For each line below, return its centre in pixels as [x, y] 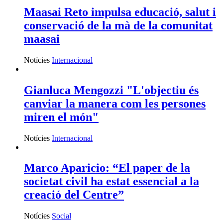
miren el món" [61, 117]
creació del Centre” [74, 195]
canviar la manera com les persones [115, 103]
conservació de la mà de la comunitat [118, 25]
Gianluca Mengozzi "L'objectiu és [111, 90]
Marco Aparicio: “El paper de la [107, 168]
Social [61, 216]
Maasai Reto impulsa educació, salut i [120, 12]
